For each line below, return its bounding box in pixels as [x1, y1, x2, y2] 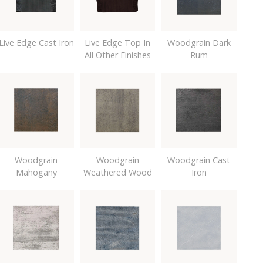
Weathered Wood [83, 167, 152, 178]
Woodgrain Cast [167, 154, 231, 166]
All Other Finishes [84, 49, 151, 60]
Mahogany [15, 167, 57, 178]
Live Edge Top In [85, 36, 151, 48]
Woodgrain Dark [167, 36, 231, 48]
